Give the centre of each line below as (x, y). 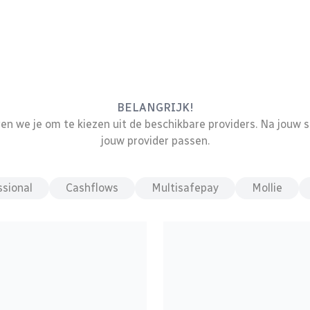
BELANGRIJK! (155, 108)
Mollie (267, 188)
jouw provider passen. (155, 141)
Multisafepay (185, 188)
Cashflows (92, 188)
